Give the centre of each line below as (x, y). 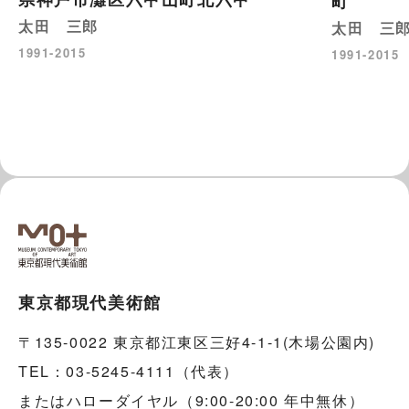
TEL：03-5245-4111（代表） (129, 371)
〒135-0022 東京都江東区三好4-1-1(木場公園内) (197, 341)
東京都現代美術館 (90, 302)
